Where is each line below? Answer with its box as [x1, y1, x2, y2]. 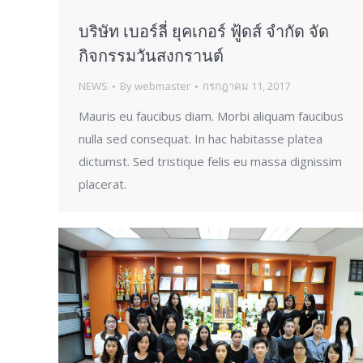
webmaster [135, 79, 190, 94]
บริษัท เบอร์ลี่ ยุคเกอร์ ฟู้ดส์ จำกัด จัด [79, 20, 329, 43]
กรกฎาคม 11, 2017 [203, 79, 290, 94]
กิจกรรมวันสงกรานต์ [79, 45, 224, 67]
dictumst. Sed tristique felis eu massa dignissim [79, 153, 342, 170]
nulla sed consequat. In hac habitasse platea [79, 130, 322, 147]
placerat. [79, 176, 126, 193]
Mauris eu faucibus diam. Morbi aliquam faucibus [79, 108, 344, 125]
